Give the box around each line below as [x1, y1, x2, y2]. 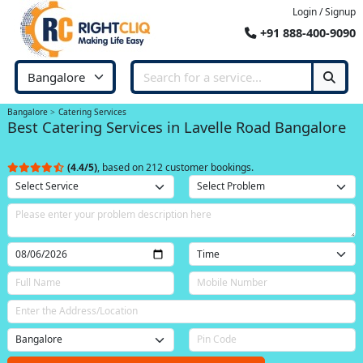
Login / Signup [293, 5, 356, 19]
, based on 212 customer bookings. [97, 160, 254, 174]
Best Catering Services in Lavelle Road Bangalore [7, 117, 346, 137]
